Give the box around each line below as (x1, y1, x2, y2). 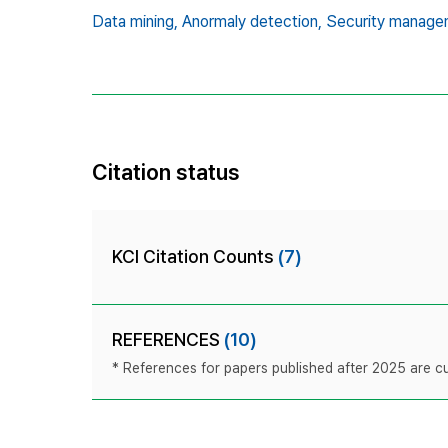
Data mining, (92, 11, 178, 31)
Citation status (92, 158, 240, 185)
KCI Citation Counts (112, 245, 278, 267)
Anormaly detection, (182, 11, 322, 31)
